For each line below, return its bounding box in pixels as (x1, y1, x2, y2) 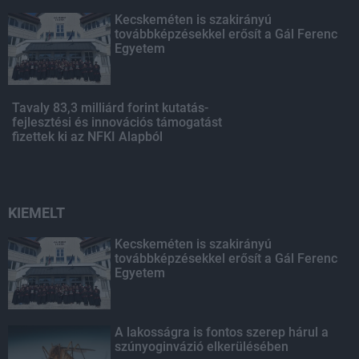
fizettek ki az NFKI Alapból (12, 128, 163, 144)
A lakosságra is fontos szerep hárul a (115, 324, 329, 340)
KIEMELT (8, 204, 65, 221)
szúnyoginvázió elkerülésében (115, 338, 289, 354)
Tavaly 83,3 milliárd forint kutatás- (12, 99, 208, 115)
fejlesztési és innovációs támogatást (12, 114, 222, 130)
